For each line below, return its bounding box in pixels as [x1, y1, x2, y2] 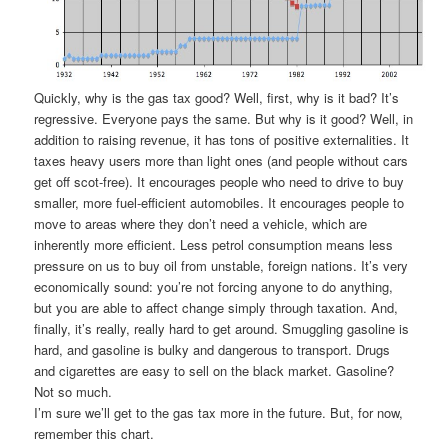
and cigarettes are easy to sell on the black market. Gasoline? [34, 360, 395, 380]
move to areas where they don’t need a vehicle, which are [34, 213, 368, 233]
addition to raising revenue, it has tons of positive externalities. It [34, 129, 410, 149]
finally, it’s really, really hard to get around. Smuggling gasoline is [34, 318, 410, 338]
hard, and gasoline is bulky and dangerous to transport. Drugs [34, 339, 391, 359]
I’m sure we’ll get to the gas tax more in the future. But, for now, [34, 402, 404, 422]
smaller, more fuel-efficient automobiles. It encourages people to [34, 192, 405, 212]
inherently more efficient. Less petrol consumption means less [34, 234, 394, 254]
